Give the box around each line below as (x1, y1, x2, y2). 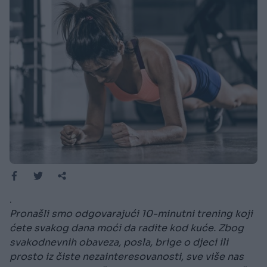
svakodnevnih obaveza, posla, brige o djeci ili (10, 236, 228, 249)
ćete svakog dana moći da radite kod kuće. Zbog (10, 222, 244, 235)
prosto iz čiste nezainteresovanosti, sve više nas (10, 250, 244, 263)
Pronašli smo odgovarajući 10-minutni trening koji (10, 207, 253, 221)
